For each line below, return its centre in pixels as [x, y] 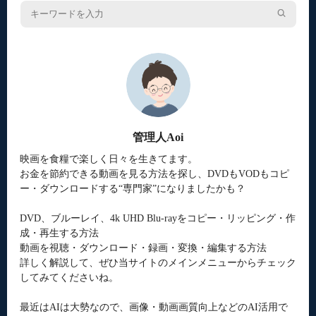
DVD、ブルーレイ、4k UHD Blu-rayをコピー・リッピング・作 [157, 218]
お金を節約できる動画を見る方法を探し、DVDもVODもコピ [154, 174]
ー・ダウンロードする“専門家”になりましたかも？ [132, 188]
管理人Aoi [158, 137]
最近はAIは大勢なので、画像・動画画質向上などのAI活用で [153, 307]
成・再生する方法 [59, 233]
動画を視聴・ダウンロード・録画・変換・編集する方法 [143, 248]
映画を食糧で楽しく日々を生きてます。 [108, 159]
